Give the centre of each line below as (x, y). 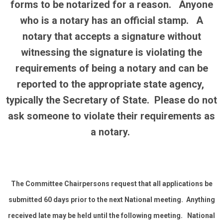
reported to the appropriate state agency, (111, 84)
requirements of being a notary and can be (111, 68)
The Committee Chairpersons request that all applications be (111, 184)
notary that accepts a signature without (111, 36)
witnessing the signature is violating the (111, 52)
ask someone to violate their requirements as (111, 116)
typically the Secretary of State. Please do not (111, 100)
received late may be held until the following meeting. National (111, 216)
